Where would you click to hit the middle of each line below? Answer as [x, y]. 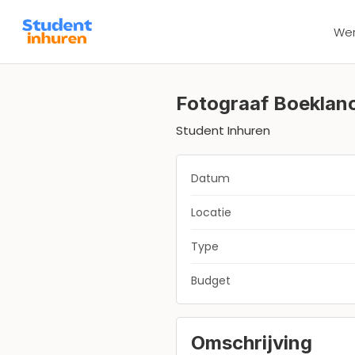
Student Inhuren [223, 130]
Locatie [211, 212]
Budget [211, 281]
